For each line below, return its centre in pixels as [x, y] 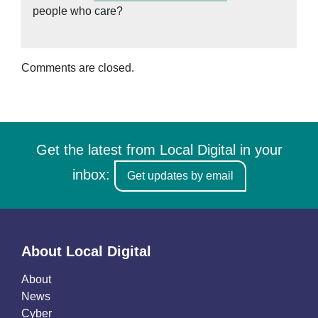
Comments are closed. [78, 67]
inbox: [93, 175]
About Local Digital [86, 251]
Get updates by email [180, 175]
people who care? [78, 11]
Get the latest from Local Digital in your [159, 149]
